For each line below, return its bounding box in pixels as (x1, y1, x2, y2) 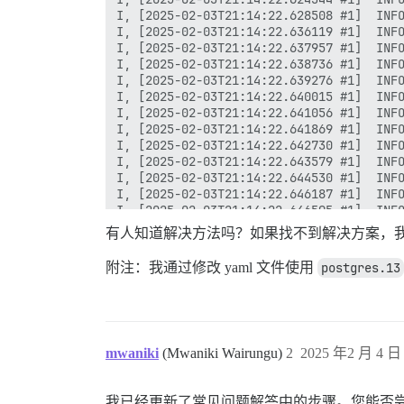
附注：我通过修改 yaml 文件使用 (106, 260, 317, 275)
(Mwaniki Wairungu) (162, 345, 286, 361)
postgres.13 (321, 260, 400, 276)
